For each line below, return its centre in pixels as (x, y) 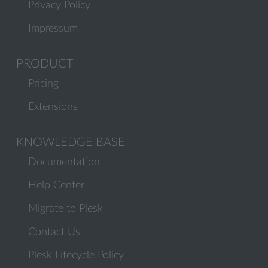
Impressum (53, 29)
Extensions (53, 107)
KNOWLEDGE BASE (71, 142)
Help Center (56, 185)
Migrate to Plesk (66, 209)
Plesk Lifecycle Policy (76, 255)
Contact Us (54, 232)
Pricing (43, 84)
